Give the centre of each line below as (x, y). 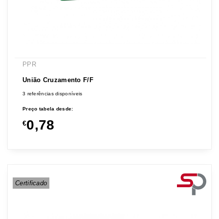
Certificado (31, 183)
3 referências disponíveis (52, 94)
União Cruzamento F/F (58, 80)
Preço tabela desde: (48, 109)
